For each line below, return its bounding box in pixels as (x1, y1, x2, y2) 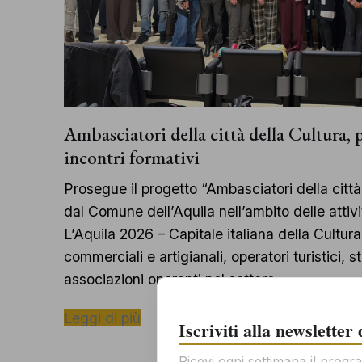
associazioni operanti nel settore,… (63, 270, 291, 288)
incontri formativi (63, 145, 200, 170)
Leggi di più (63, 309, 141, 326)
